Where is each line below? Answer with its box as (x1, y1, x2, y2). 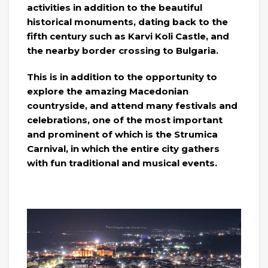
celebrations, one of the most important (27, 114, 223, 126)
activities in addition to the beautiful (27, 1, 202, 13)
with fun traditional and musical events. (27, 157, 217, 169)
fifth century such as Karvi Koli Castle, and (27, 30, 229, 42)
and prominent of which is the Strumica (27, 128, 218, 140)
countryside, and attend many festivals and (27, 99, 237, 111)
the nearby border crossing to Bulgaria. (27, 44, 218, 56)
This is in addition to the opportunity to (27, 71, 217, 83)
